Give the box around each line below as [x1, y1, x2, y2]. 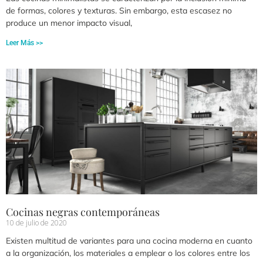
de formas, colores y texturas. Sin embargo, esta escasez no [6, 5, 232, 16]
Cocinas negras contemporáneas [6, 205, 160, 220]
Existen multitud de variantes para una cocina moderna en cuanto [6, 235, 252, 247]
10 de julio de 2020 [6, 218, 67, 228]
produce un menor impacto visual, [6, 18, 132, 29]
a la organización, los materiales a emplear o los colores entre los [6, 248, 250, 259]
